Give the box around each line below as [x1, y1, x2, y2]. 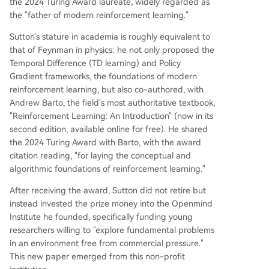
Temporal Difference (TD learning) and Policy [10, 58, 181, 68]
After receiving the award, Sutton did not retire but [10, 185, 206, 195]
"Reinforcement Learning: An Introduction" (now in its [10, 110, 213, 121]
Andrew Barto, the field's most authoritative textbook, [10, 97, 215, 107]
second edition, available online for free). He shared [10, 124, 208, 134]
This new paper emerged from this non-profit [10, 251, 185, 261]
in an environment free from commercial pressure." [10, 238, 204, 248]
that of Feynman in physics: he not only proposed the [10, 44, 214, 55]
